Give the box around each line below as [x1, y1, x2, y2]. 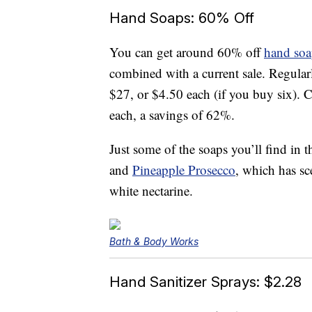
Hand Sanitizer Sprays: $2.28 [109, 273, 302, 291]
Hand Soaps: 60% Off [109, 9, 254, 27]
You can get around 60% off [109, 43, 264, 61]
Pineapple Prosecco [132, 161, 235, 179]
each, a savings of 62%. [109, 106, 235, 124]
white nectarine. [109, 182, 193, 200]
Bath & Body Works [109, 235, 198, 248]
